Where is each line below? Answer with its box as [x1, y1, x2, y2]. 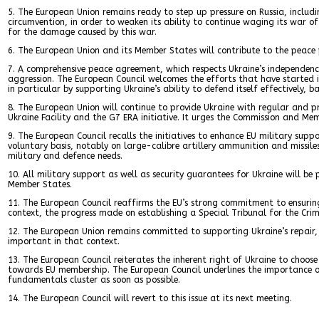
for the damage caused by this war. [8, 26, 157, 37]
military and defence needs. [8, 150, 122, 161]
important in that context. [8, 236, 120, 246]
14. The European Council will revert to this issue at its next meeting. [8, 293, 292, 303]
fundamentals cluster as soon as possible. [8, 274, 180, 285]
